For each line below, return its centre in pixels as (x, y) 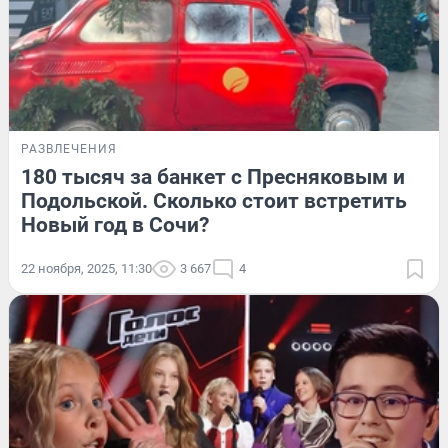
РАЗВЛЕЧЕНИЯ (69, 148)
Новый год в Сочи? (115, 224)
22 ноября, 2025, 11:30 (86, 268)
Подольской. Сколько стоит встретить (214, 200)
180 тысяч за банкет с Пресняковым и (213, 176)
